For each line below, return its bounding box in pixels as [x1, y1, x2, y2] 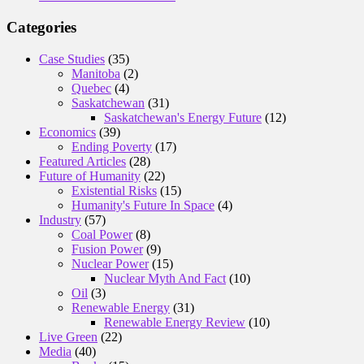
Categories [6, 18, 76, 36]
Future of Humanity [39, 168, 141, 183]
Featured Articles [39, 154, 126, 168]
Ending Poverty [71, 139, 152, 154]
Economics [39, 124, 96, 139]
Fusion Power [71, 241, 143, 256]
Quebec [71, 80, 111, 95]
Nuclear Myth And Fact [104, 271, 226, 285]
